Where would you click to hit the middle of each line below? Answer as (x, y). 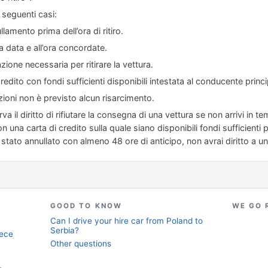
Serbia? (65, 230)
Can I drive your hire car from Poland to (127, 221)
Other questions (81, 243)
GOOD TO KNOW (86, 206)
